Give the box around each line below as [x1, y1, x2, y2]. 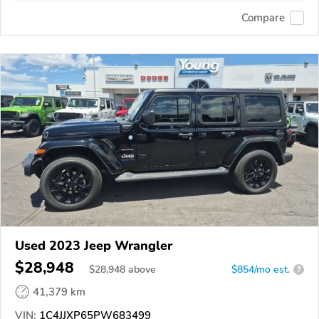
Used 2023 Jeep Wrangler [15, 236, 172, 254]
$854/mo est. [231, 262, 290, 276]
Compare [241, 11, 285, 26]
